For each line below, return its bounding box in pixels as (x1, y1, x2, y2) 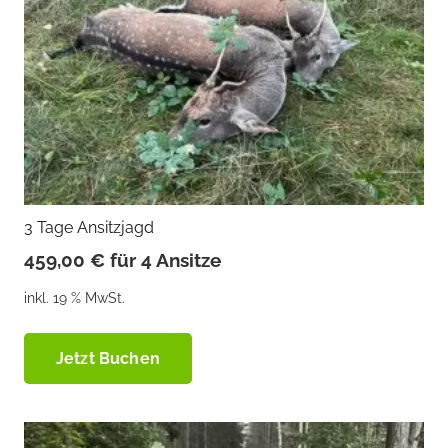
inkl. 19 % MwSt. (24, 288, 125, 306)
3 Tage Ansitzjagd (24, 217, 154, 237)
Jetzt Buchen (56, 348, 160, 368)
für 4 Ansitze (110, 248, 221, 271)
